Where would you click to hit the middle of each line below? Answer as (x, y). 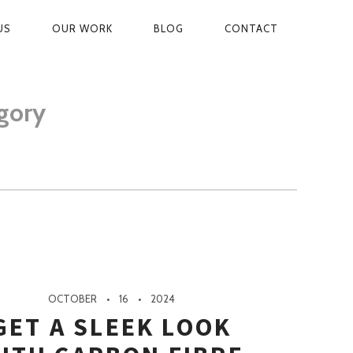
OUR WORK (82, 28)
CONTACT (251, 28)
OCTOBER (73, 299)
